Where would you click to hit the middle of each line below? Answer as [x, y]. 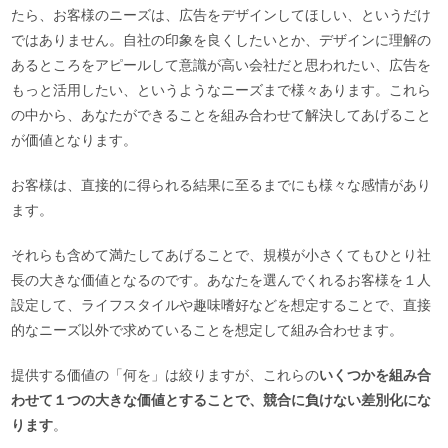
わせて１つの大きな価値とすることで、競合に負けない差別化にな [221, 400]
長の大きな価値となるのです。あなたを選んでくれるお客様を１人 [221, 280]
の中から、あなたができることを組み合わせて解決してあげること [221, 115]
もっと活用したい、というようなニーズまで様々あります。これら [221, 90]
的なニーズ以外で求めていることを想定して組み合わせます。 [207, 330]
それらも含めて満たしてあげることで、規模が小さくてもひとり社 [221, 255]
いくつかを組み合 [375, 375]
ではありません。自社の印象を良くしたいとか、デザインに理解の [221, 40]
